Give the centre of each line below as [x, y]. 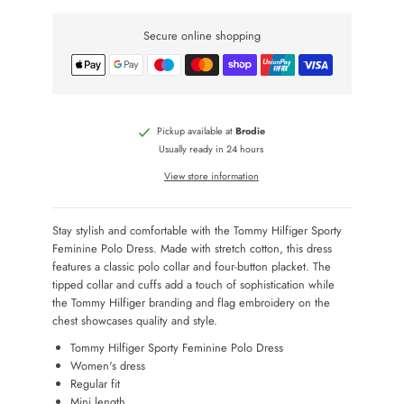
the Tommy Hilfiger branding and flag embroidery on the [192, 303]
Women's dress [108, 366]
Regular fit [96, 384]
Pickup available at [197, 131]
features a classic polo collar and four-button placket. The [192, 267]
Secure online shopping [202, 36]
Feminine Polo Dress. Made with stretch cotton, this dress [193, 249]
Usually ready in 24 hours [211, 149]
